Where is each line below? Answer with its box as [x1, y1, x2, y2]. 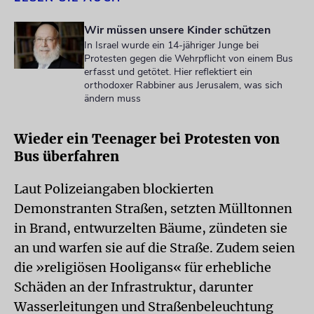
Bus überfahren [14, 148, 119, 165]
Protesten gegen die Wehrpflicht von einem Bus [84, 52, 293, 65]
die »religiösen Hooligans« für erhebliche [14, 259, 271, 275]
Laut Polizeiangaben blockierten [14, 181, 214, 197]
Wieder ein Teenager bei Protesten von [14, 130, 280, 147]
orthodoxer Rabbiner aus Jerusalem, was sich [84, 78, 282, 92]
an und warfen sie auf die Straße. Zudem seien [14, 240, 295, 256]
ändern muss [84, 92, 141, 105]
